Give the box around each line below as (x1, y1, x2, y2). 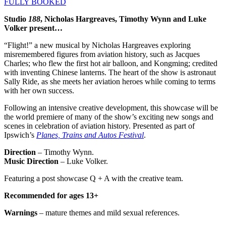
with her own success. (4, 86, 74, 95)
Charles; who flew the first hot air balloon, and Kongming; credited (4, 59, 217, 68)
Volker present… (4, 24, 65, 33)
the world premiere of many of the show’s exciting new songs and (4, 112, 213, 122)
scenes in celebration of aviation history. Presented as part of (4, 122, 195, 131)
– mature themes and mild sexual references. (37, 208, 180, 217)
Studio (4, 15, 28, 24)
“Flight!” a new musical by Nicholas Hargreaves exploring (4, 41, 191, 50)
